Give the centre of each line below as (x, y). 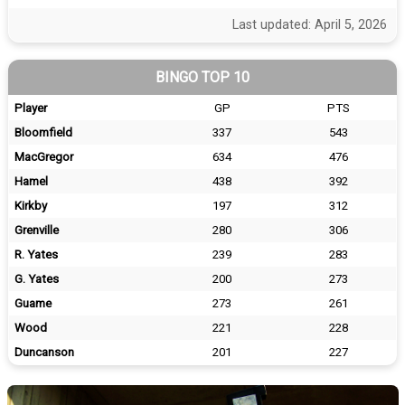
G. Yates (37, 279)
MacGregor (44, 157)
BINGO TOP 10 (202, 77)
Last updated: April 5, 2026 (310, 25)
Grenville (37, 230)
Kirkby (31, 206)
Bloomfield (43, 132)
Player (31, 108)
